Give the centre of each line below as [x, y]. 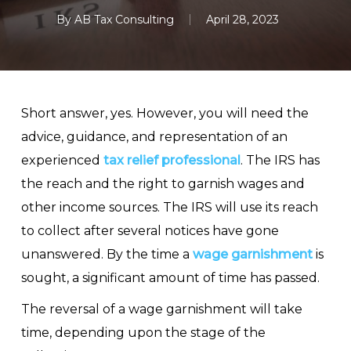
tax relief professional [172, 160]
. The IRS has [280, 160]
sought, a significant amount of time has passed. [170, 278]
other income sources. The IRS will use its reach [169, 207]
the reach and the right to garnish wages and [163, 184]
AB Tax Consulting [124, 20]
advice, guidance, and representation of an [154, 137]
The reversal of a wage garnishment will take [161, 309]
